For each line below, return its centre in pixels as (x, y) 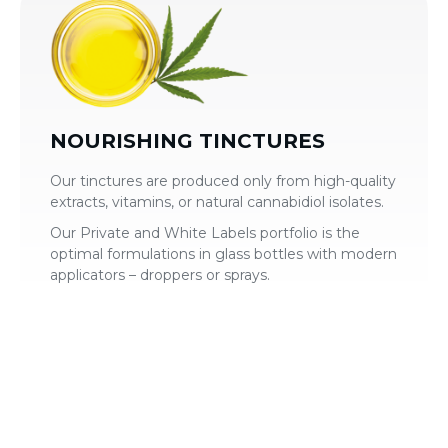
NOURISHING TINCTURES (187, 140)
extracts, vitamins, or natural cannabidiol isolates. (217, 201)
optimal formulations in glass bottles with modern (223, 253)
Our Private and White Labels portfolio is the (205, 232)
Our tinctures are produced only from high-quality (223, 180)
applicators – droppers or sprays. (160, 274)
